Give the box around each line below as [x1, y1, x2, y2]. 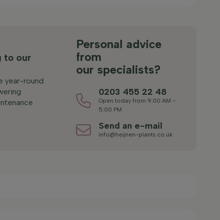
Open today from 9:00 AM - [99, 97, 176, 104]
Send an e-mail [99, 120, 163, 131]
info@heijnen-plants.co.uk [99, 131, 173, 138]
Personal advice [76, 37, 162, 51]
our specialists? [76, 62, 161, 77]
